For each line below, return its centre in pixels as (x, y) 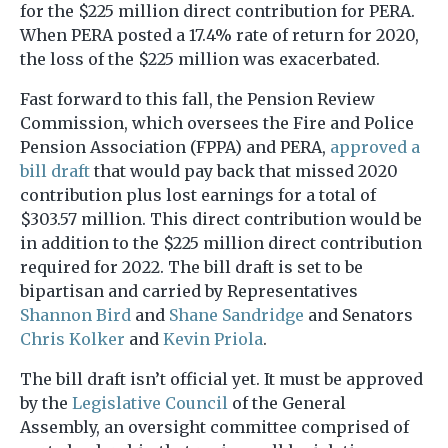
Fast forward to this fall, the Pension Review (197, 98)
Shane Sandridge (236, 314)
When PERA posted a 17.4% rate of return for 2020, (219, 34)
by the (46, 402)
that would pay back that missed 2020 (244, 170)
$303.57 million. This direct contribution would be (221, 218)
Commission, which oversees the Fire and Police (217, 122)
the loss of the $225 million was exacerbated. (200, 58)
